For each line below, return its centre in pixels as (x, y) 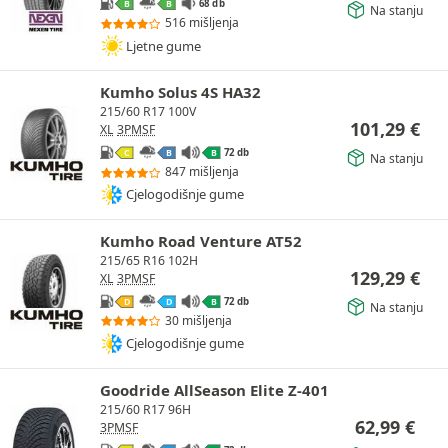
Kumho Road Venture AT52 (201, 240)
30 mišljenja (198, 320)
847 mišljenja (202, 171)
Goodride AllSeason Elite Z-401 (214, 389)
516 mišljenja (202, 23)
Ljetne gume (163, 45)
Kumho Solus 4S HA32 (180, 92)
